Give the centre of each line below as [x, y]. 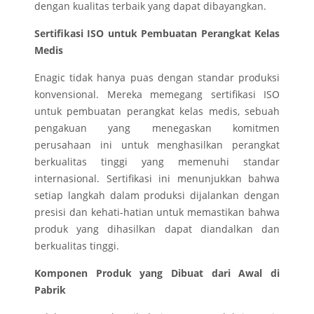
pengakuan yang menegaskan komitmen [157, 128]
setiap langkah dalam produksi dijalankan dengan [157, 196]
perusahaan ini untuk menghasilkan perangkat [157, 145]
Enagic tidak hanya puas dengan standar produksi [157, 78]
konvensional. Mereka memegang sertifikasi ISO [157, 95]
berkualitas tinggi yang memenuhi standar [157, 162]
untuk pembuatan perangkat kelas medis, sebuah [157, 111]
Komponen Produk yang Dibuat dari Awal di [157, 273]
